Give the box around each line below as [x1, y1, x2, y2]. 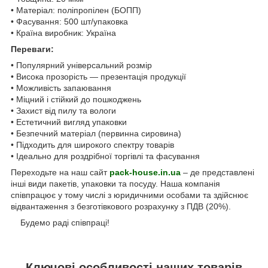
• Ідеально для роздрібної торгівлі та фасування [11, 151, 200, 161]
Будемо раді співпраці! [11, 217, 109, 227]
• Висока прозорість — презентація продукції [11, 71, 186, 81]
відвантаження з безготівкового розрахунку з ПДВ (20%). [11, 201, 231, 211]
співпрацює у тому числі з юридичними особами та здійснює [11, 190, 248, 200]
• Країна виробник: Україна [11, 28, 116, 38]
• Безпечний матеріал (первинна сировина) [11, 128, 181, 138]
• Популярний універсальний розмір [11, 60, 152, 70]
